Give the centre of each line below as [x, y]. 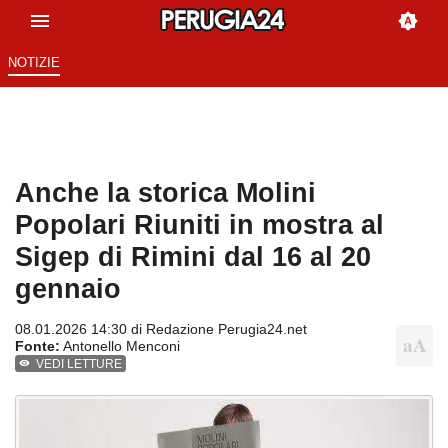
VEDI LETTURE [79, 364]
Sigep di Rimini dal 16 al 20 [193, 257]
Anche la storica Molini [165, 193]
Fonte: [37, 346]
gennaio [68, 289]
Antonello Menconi [120, 346]
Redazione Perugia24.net [226, 329]
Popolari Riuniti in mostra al [199, 225]
